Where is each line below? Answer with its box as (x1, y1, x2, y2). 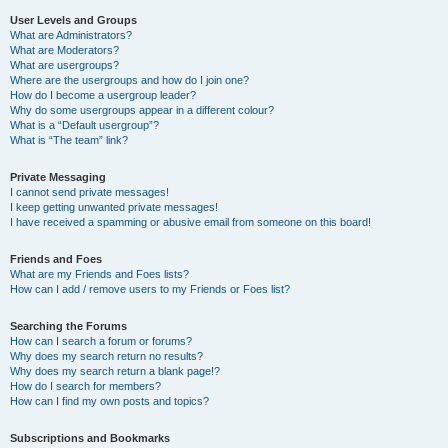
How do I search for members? (10, 380, 161, 392)
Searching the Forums (10, 320, 127, 332)
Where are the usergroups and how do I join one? (10, 74, 249, 86)
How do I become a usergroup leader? (10, 89, 196, 101)
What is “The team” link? (10, 134, 128, 146)
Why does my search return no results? (10, 350, 203, 362)
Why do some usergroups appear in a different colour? (10, 104, 274, 116)
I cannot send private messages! (10, 186, 169, 198)
